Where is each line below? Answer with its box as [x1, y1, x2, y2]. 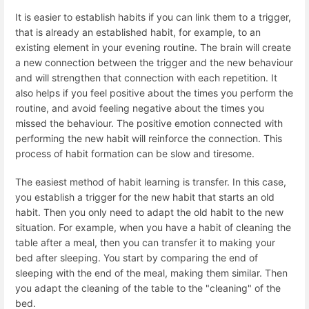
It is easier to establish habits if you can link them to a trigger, [15, 11, 291, 23]
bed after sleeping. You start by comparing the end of [15, 252, 258, 264]
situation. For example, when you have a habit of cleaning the [15, 221, 291, 234]
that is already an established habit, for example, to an [15, 26, 261, 38]
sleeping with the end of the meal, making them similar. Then [15, 267, 288, 279]
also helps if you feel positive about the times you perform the [15, 87, 293, 99]
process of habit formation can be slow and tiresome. [15, 148, 255, 159]
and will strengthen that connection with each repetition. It [15, 72, 277, 83]
